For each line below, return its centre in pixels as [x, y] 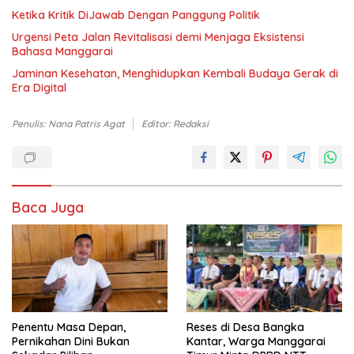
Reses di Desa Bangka [245, 328]
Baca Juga [48, 208]
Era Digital [39, 88]
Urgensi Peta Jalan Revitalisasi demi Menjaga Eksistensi [158, 38]
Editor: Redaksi [175, 124]
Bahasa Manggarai [62, 52]
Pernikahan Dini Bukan [71, 342]
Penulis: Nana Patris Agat [68, 124]
